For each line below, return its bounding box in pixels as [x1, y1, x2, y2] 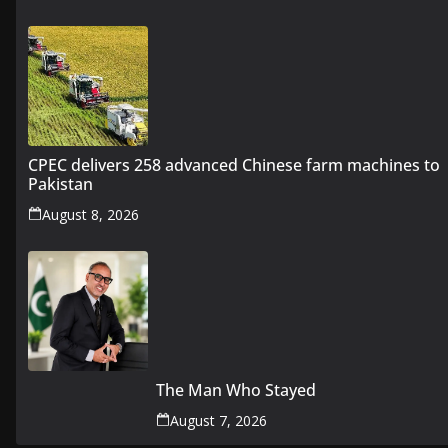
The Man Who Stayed [156, 379, 316, 401]
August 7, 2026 [170, 411, 267, 430]
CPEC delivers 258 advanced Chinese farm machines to [28, 154, 440, 176]
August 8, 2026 [42, 205, 139, 224]
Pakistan [28, 173, 93, 195]
